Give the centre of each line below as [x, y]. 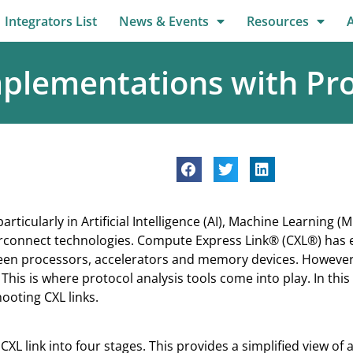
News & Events [164, 21]
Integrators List [51, 21]
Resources [278, 21]
